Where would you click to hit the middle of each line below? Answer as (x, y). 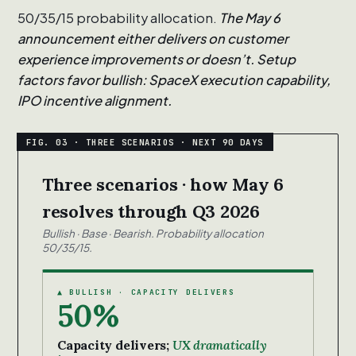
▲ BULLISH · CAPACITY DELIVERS (146, 292)
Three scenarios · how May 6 (163, 185)
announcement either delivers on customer (153, 39)
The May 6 (250, 18)
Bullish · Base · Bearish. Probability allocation (153, 234)
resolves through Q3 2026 (151, 212)
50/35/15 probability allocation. (118, 18)
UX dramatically (219, 345)
